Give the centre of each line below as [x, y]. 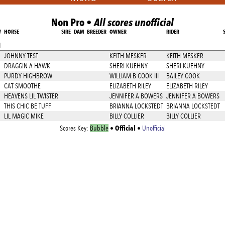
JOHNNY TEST [21, 56]
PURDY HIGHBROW [28, 76]
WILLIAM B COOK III [134, 76]
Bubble [99, 128]
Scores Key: [75, 128]
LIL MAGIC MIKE [24, 116]
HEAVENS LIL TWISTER [31, 96]
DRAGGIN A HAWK [27, 66]
